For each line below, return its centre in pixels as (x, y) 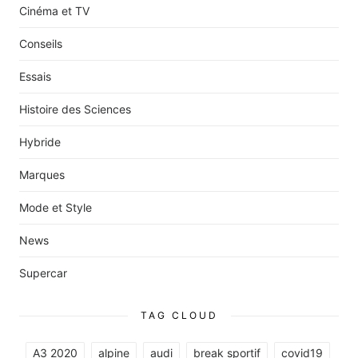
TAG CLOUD (179, 315)
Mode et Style (56, 207)
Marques (42, 174)
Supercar (43, 272)
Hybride (40, 141)
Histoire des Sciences (75, 109)
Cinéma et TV (54, 10)
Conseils (41, 43)
